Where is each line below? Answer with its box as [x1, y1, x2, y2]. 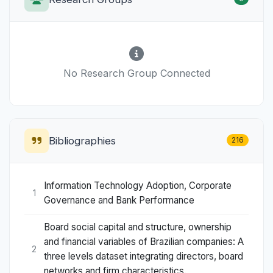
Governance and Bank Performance [44, 194, 194, 207]
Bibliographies [49, 134, 116, 147]
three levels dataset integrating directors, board [44, 250, 243, 263]
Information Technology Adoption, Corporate [44, 180, 232, 192]
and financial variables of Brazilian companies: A [44, 236, 244, 248]
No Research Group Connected [63, 66, 210, 79]
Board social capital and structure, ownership [44, 221, 232, 233]
